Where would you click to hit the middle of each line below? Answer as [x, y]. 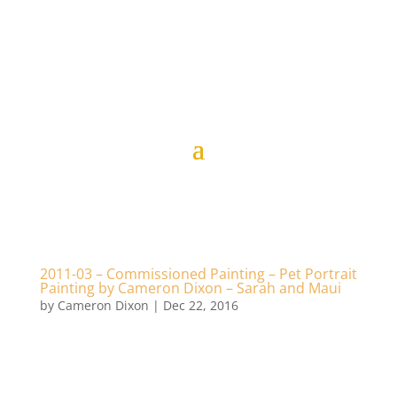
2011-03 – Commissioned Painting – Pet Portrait [198, 274]
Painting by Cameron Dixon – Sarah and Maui [190, 288]
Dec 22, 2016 [200, 305]
